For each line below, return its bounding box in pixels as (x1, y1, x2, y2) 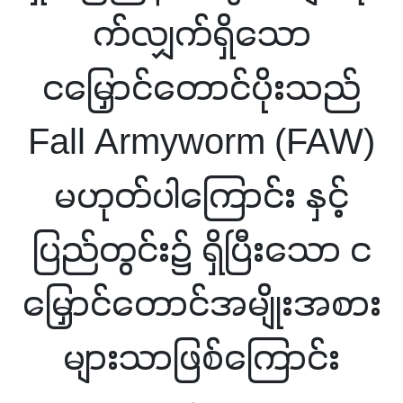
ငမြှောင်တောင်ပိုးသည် (42, 67, 361, 113)
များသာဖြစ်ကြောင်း (63, 336, 340, 383)
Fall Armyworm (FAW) (28, 121, 375, 167)
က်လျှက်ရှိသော (92, 13, 311, 59)
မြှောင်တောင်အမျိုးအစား (22, 282, 381, 329)
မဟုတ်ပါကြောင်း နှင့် (54, 175, 349, 221)
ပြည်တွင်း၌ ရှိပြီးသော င (31, 228, 372, 275)
